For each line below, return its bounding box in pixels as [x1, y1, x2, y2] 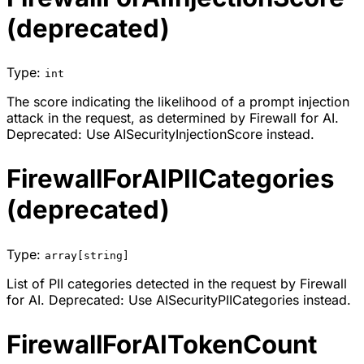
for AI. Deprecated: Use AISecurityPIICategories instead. [6, 292, 351, 309]
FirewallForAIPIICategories [6, 163, 334, 195]
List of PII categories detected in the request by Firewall [6, 275, 347, 292]
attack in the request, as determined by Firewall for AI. [6, 110, 339, 127]
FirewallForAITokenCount [6, 329, 317, 361]
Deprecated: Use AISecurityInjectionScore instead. [6, 126, 314, 143]
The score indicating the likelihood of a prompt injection [6, 93, 349, 110]
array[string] [45, 249, 129, 262]
